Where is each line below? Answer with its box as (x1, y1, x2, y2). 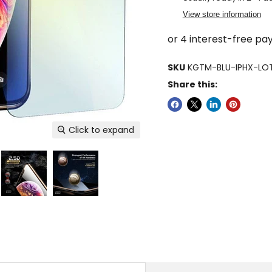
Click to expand (69, 124, 135, 137)
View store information (182, 9, 261, 19)
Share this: (167, 78, 217, 90)
